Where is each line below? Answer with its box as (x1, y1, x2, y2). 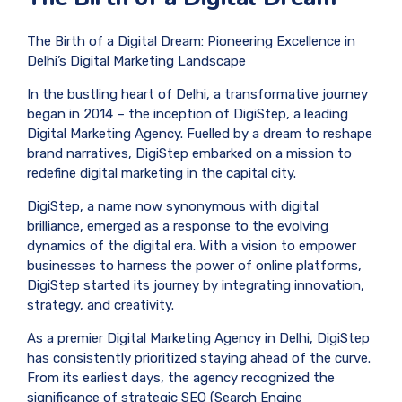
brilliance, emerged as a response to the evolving (27, 217, 328, 234)
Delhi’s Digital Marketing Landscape (27, 52, 246, 69)
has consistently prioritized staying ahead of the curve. (27, 349, 371, 366)
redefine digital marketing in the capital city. (27, 164, 296, 181)
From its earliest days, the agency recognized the (27, 369, 335, 386)
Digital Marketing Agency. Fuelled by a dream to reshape (27, 125, 372, 142)
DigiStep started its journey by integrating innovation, (27, 276, 364, 293)
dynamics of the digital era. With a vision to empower (27, 237, 356, 254)
